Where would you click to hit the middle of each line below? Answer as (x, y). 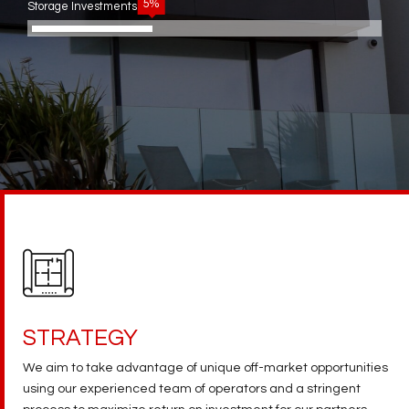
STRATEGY (80, 338)
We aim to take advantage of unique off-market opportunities (205, 368)
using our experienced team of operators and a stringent (192, 389)
